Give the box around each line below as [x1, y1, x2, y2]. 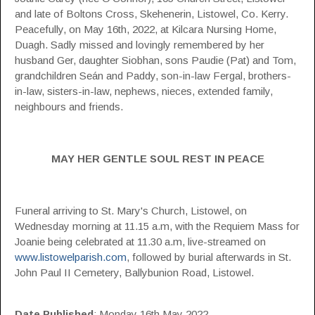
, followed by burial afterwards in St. [127, 251, 291, 263]
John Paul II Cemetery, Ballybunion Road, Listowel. [15, 266, 254, 278]
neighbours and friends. [15, 101, 123, 112]
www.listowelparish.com [15, 251, 127, 263]
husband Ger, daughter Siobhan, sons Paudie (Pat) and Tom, [15, 54, 296, 66]
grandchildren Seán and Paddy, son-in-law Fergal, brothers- [15, 70, 291, 82]
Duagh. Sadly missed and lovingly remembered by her [15, 39, 264, 51]
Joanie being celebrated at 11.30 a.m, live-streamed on [15, 236, 266, 247]
